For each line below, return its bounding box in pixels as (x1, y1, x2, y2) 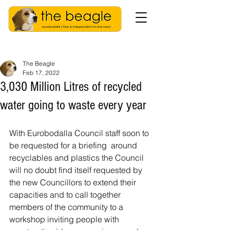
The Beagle (23, 60, 55, 67)
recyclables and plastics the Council (9, 152, 146, 163)
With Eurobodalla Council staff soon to (9, 128, 151, 138)
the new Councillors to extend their (9, 177, 138, 187)
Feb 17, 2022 (23, 69, 60, 76)
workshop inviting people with (9, 214, 121, 224)
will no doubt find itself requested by (9, 165, 144, 175)
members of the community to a (9, 202, 125, 212)
